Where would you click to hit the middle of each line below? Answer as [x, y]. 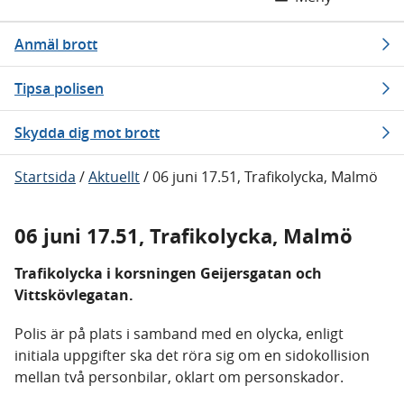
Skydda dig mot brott [87, 133]
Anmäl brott [56, 44]
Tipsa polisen [59, 88]
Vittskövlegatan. [74, 295]
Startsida [45, 177]
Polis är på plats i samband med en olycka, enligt [179, 334]
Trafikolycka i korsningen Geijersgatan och [168, 273]
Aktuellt [114, 177]
